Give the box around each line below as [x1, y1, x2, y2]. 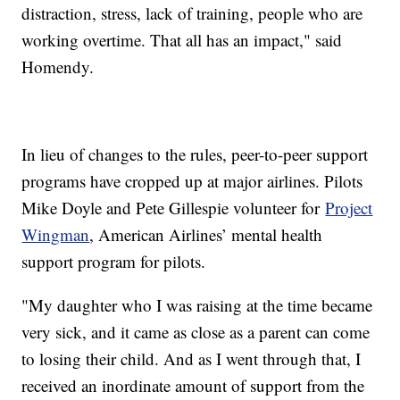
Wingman [21, 222, 90, 246]
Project [325, 196, 373, 219]
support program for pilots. [21, 249, 212, 272]
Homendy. [21, 54, 100, 78]
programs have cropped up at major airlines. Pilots [21, 169, 363, 192]
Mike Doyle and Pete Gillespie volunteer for [21, 196, 326, 219]
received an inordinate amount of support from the [21, 373, 365, 396]
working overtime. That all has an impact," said [21, 28, 343, 51]
